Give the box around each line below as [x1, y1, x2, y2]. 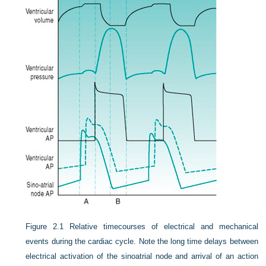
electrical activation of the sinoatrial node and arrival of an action [26, 252, 258, 261]
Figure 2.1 [26, 222, 64, 231]
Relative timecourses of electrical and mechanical [69, 222, 258, 231]
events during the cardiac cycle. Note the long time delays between [26, 237, 258, 246]
